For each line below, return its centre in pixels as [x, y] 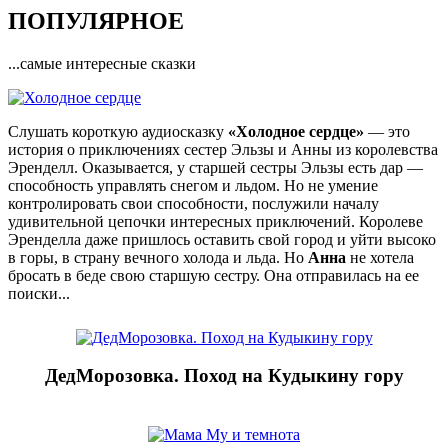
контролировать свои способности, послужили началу [193, 203]
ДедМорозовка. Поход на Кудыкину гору [224, 376]
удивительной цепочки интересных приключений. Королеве [215, 221]
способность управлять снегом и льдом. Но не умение [193, 185]
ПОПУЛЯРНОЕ [96, 20]
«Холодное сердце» [296, 131]
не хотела [380, 257]
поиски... [39, 293]
